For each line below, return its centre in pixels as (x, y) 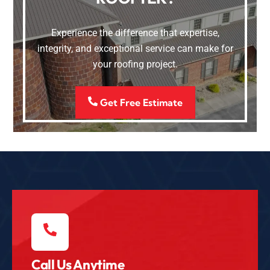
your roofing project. (135, 64)
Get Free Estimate (140, 102)
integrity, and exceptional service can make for (135, 48)
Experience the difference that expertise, (135, 33)
